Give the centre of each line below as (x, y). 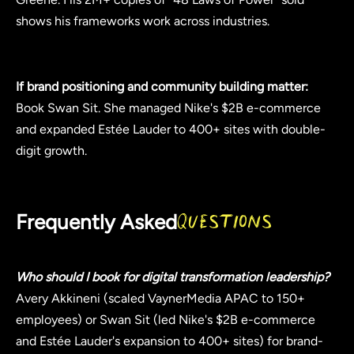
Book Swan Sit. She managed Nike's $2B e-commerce (168, 107)
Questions (224, 222)
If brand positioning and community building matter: (162, 86)
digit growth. (51, 150)
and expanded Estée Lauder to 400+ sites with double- (171, 129)
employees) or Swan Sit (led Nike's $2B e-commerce (166, 319)
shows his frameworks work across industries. (143, 21)
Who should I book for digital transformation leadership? (173, 277)
